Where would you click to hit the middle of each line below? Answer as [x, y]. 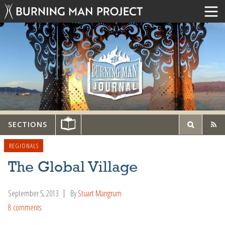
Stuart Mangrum [100, 193]
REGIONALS [24, 145]
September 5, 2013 [33, 193]
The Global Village [73, 167]
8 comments [25, 208]
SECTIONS [28, 125]
